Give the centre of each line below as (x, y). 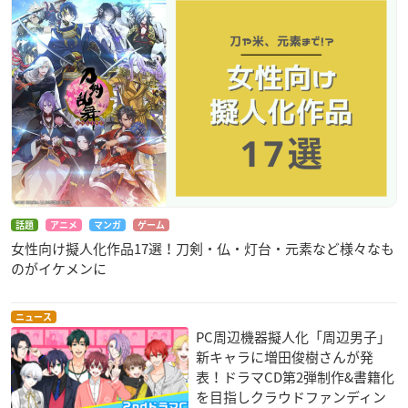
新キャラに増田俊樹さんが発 (285, 357)
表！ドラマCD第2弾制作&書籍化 (296, 377)
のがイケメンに (59, 268)
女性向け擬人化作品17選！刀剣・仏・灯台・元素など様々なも (203, 248)
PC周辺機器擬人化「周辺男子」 (294, 337)
